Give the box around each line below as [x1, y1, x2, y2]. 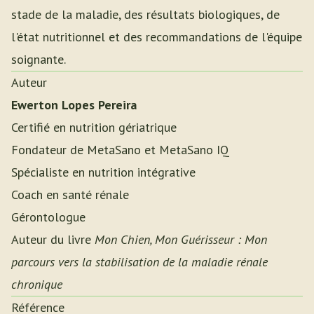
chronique [11, 276, 62, 292]
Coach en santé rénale [11, 186, 129, 203]
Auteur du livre [11, 231, 95, 247]
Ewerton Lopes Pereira [11, 97, 137, 113]
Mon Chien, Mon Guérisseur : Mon [95, 231, 267, 247]
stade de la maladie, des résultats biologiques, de [11, 6, 280, 22]
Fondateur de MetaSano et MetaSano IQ [11, 142, 229, 158]
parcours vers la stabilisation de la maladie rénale [11, 254, 268, 270]
